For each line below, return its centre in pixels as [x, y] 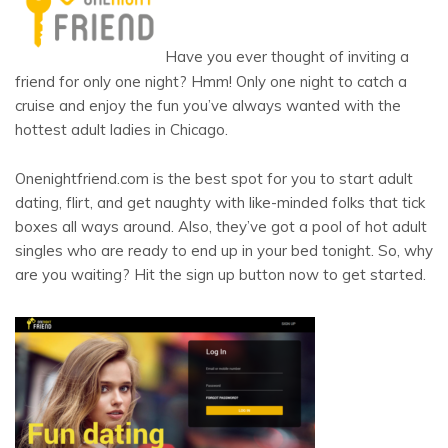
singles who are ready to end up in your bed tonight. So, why [224, 250]
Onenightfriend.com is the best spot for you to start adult [214, 178]
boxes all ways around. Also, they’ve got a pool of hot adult [221, 226]
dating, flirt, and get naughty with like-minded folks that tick [220, 202]
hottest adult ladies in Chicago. [121, 129]
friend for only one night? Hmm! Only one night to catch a [211, 81]
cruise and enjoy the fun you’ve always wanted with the [208, 105]
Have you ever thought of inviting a [287, 57]
